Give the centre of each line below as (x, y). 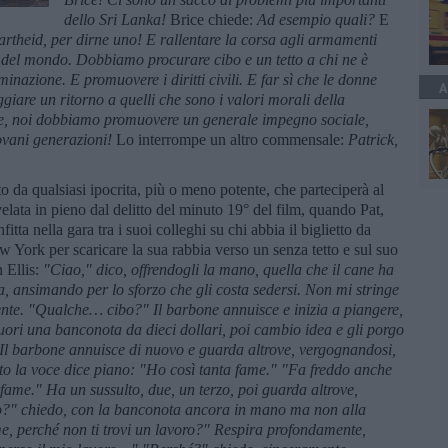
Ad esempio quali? (318, 19)
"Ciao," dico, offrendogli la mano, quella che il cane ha (218, 269)
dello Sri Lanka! (117, 19)
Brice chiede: (213, 19)
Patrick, (373, 139)
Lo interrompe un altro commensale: (232, 139)
